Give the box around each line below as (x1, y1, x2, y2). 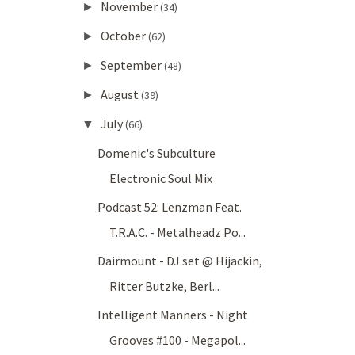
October (100, 28, 148, 44)
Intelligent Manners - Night (97, 307, 249, 323)
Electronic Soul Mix (109, 170, 213, 187)
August (100, 86, 141, 103)
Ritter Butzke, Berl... (109, 278, 220, 295)
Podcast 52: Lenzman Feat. (97, 199, 242, 216)
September (100, 57, 164, 74)
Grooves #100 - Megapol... (109, 332, 246, 349)
